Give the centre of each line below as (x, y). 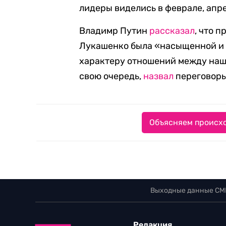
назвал (159, 76)
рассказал (172, 31)
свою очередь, (111, 76)
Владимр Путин (115, 31)
